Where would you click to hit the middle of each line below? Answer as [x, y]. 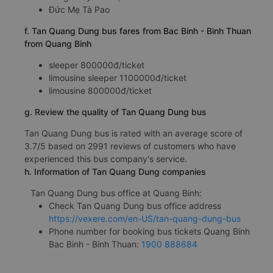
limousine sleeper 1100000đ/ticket [118, 77]
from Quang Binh [58, 43]
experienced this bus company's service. [106, 158]
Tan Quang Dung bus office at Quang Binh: [116, 193]
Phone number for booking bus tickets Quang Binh [149, 231]
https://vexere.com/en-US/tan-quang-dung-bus [145, 218]
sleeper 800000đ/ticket [97, 65]
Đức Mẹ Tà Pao [79, 9]
